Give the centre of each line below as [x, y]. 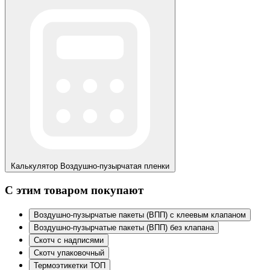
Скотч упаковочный [69, 253]
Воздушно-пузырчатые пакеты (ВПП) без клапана [124, 227]
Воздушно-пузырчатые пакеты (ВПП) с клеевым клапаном [140, 215]
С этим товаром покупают [74, 190]
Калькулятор [34, 166]
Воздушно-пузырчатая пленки [115, 166]
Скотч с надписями [69, 240]
